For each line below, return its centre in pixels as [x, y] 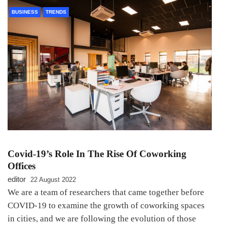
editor [17, 179]
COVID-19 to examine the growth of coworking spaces [106, 205]
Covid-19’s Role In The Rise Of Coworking [97, 154]
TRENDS [56, 12]
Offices [22, 166]
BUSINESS [25, 12]
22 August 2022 [53, 179]
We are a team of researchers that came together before [106, 192]
